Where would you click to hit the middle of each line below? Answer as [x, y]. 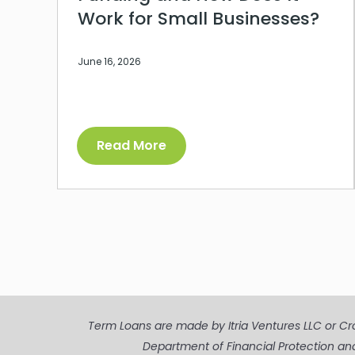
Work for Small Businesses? [198, 19]
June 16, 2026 [109, 62]
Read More [132, 146]
